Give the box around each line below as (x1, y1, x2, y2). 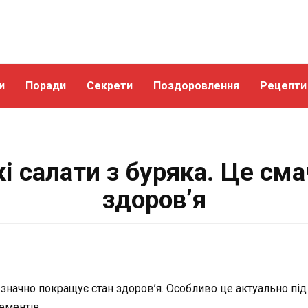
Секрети (87, 79, 133, 92)
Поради (25, 79, 66, 92)
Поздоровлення (153, 79, 239, 92)
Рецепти (260, 79, 307, 92)
